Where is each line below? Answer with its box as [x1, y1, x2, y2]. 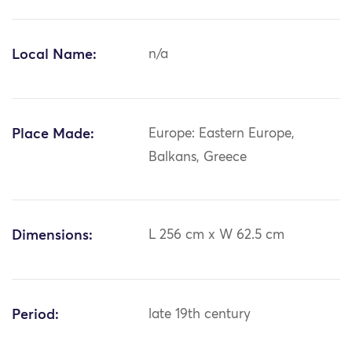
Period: [12, 308, 59, 323]
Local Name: [12, 48, 97, 63]
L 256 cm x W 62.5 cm [148, 229, 285, 243]
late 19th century [148, 308, 251, 322]
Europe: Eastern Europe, [148, 127, 295, 141]
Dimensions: [12, 229, 93, 244]
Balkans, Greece [148, 151, 247, 165]
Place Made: [12, 127, 94, 142]
